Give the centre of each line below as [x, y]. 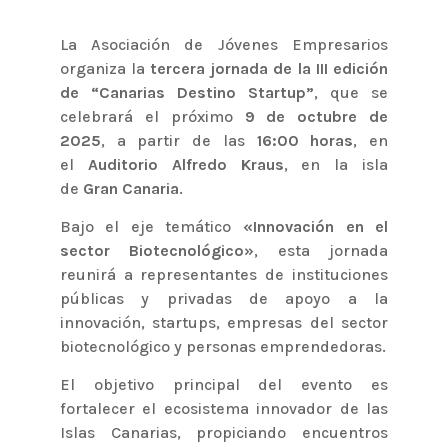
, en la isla [336, 164]
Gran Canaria [130, 188]
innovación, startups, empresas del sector [224, 322]
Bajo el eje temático [151, 226]
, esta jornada [321, 250]
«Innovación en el [316, 226]
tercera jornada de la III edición [269, 68]
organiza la [105, 68]
